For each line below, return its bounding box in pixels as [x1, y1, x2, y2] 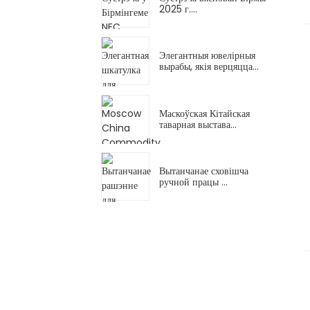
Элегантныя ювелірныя [159, 48, 255, 63]
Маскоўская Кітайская [159, 106, 250, 120]
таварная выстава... [159, 117, 237, 131]
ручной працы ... [159, 174, 228, 189]
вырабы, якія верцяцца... [159, 60, 259, 74]
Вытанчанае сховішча [159, 163, 248, 178]
